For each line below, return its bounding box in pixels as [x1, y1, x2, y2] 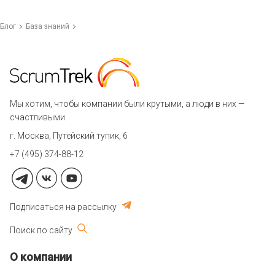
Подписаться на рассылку [10, 202, 117, 212]
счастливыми [10, 112, 65, 122]
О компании [10, 250, 72, 263]
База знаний [26, 22, 69, 31]
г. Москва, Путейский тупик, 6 [10, 131, 128, 141]
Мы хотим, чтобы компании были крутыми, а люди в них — [10, 99, 245, 109]
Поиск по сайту [10, 225, 72, 235]
